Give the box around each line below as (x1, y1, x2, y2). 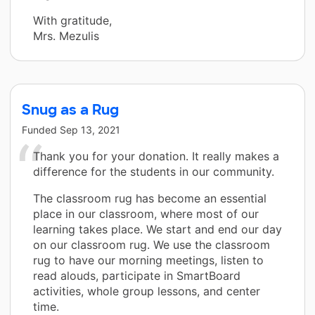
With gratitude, (33, 13, 112, 27)
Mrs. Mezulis (33, 28, 99, 43)
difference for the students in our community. (33, 164, 274, 179)
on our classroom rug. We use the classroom (33, 237, 270, 252)
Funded (22, 123, 60, 136)
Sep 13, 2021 (60, 123, 120, 136)
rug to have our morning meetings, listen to (33, 252, 264, 267)
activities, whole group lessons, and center (33, 283, 260, 298)
